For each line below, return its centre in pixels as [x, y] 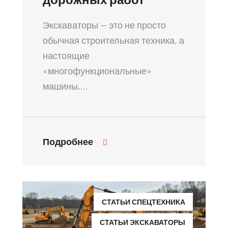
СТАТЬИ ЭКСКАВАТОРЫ [142, 222]
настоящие [66, 55]
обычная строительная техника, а [113, 40]
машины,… [65, 86]
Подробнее [69, 141]
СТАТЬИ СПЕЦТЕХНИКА [144, 202]
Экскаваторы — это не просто [104, 25]
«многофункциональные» [97, 70]
